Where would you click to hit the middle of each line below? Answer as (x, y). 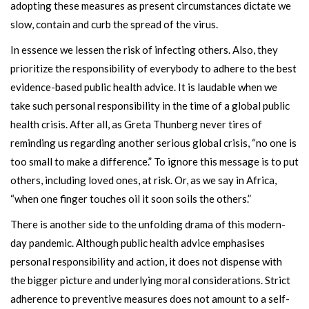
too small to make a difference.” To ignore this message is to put (154, 161)
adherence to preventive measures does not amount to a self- (150, 299)
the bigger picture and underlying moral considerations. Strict (150, 280)
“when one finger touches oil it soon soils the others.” (131, 199)
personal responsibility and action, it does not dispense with (146, 261)
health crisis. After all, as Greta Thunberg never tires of (136, 124)
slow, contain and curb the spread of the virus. (114, 24)
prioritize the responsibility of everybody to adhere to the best (153, 68)
